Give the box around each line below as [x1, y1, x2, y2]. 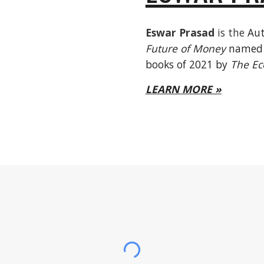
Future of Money [145, 41, 226, 55]
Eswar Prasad [145, 25, 214, 39]
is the [214, 25, 247, 39]
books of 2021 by [145, 57, 230, 71]
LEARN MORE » [145, 82, 222, 96]
